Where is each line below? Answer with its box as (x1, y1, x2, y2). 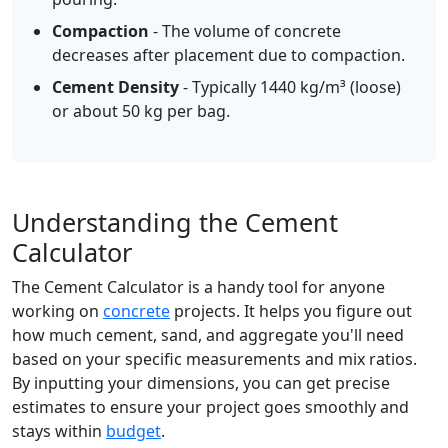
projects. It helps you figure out (170, 300, 412, 322)
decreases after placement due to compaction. (52, 44, 405, 66)
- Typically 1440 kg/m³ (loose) (179, 76, 401, 98)
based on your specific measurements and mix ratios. (12, 348, 417, 370)
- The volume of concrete (149, 20, 341, 42)
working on (12, 300, 103, 322)
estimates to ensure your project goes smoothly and (12, 396, 409, 418)
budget (106, 420, 161, 442)
